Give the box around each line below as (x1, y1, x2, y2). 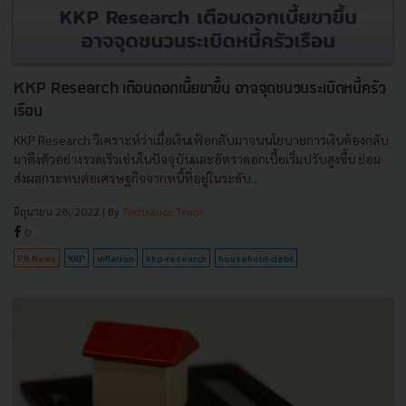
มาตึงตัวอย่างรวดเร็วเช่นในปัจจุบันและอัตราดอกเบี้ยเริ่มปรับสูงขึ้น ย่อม (14, 150, 381, 167)
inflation (97, 251, 134, 264)
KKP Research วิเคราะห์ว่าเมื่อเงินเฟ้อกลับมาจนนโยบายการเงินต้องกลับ (14, 130, 389, 148)
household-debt (218, 251, 294, 264)
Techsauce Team (122, 203, 203, 218)
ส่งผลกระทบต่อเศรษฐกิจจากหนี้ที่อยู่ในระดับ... (14, 169, 259, 186)
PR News (17, 251, 56, 264)
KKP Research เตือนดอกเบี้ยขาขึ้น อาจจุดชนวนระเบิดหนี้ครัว (14, 80, 386, 98)
